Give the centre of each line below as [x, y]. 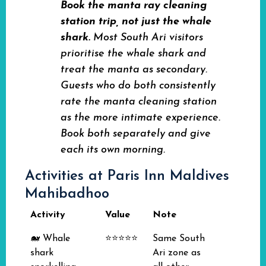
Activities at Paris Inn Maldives [127, 176]
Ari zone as [177, 253]
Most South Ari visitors [147, 38]
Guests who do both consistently [138, 86]
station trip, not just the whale [136, 22]
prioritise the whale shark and [133, 54]
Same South [179, 239]
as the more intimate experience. [140, 118]
